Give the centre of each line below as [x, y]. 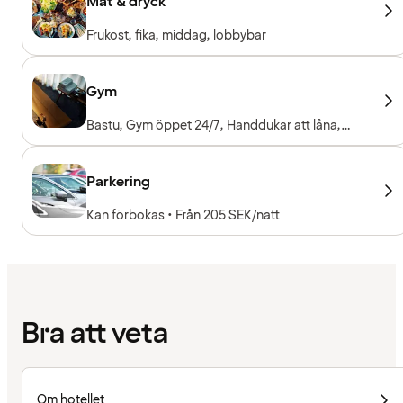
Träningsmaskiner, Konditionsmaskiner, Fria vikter [227, 143]
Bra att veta [95, 335]
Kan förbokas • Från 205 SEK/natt [183, 215]
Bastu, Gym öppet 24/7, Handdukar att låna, [214, 125]
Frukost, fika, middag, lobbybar [176, 35]
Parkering [118, 181]
